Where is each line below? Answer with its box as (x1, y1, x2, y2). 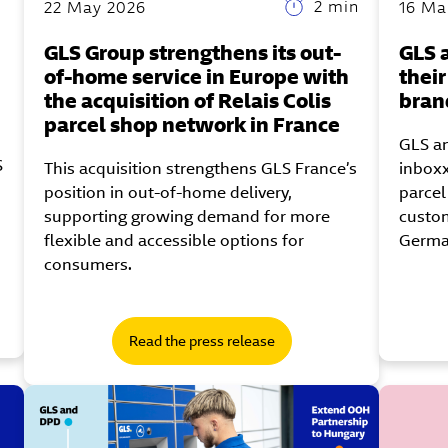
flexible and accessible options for (44, 229, 305, 251)
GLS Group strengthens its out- (44, 38, 342, 66)
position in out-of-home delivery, (44, 181, 293, 203)
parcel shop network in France (44, 110, 341, 138)
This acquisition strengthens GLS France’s (44, 157, 358, 179)
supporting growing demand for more (44, 205, 331, 227)
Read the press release (128, 331, 275, 350)
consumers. (44, 253, 133, 275)
